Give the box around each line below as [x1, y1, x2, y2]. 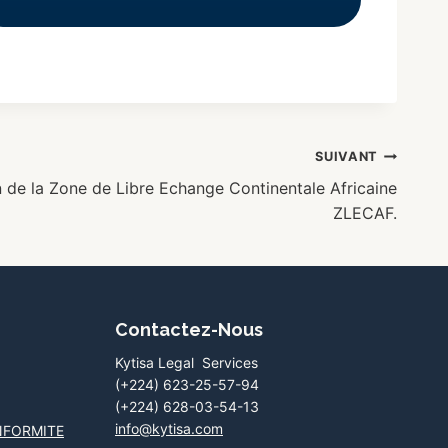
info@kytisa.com [115, 420, 223, 438]
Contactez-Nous [115, 319, 263, 341]
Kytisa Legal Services [115, 354, 258, 372]
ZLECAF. [333, 203, 397, 224]
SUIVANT [315, 149, 378, 165]
